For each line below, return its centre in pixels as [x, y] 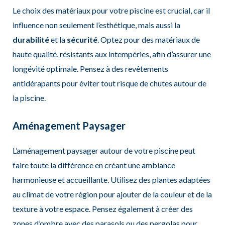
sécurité [82, 40]
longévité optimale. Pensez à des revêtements [90, 69]
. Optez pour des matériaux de [148, 40]
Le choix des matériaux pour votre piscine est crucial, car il [111, 11]
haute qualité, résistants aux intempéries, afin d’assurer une [111, 54]
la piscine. [29, 98]
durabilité [31, 40]
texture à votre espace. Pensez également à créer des [102, 208]
